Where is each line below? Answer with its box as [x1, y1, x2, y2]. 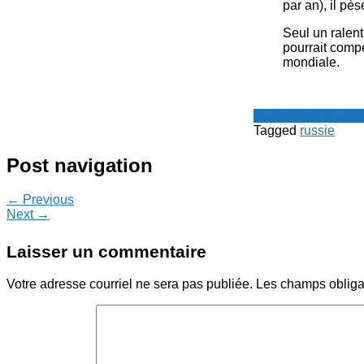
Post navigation [6, 154, 153, 176]
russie [300, 123, 335, 137]
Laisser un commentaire [6, 242, 206, 262]
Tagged [253, 123, 300, 137]
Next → [6, 207, 50, 222]
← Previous [6, 193, 74, 207]
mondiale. [283, 54, 340, 69]
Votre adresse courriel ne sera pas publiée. [6, 277, 253, 292]
